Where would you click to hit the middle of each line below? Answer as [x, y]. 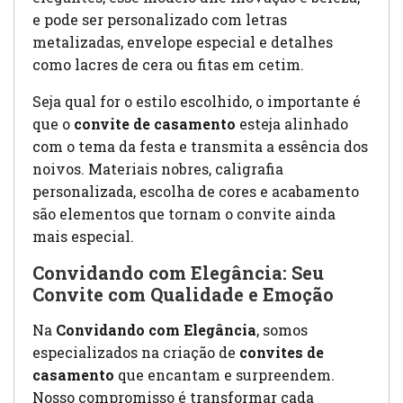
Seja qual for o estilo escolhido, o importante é [197, 102]
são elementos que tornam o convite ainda [184, 214]
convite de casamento [155, 124]
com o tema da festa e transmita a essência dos [200, 147]
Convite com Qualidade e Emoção [183, 295]
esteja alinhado [292, 124]
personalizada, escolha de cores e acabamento [196, 192]
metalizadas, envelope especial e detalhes [183, 42]
